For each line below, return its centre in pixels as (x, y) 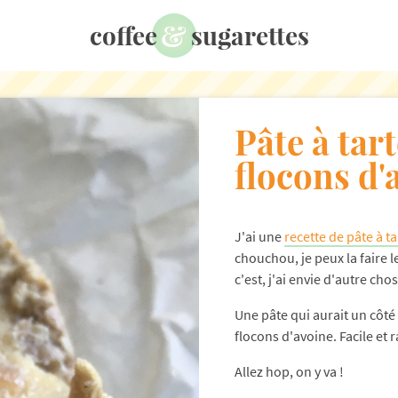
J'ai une (259, 237)
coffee (123, 35)
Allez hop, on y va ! (289, 372)
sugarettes (250, 35)
